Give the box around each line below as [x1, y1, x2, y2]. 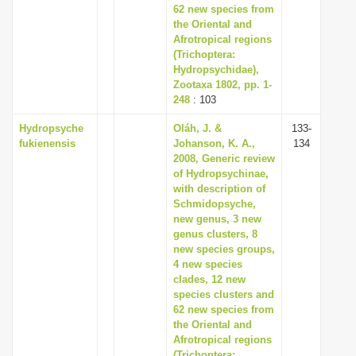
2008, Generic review [173, 153, 275, 164]
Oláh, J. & [173, 122, 222, 134]
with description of [173, 183, 265, 195]
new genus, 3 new [173, 213, 261, 225]
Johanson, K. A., [173, 137, 255, 149]
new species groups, [173, 243, 275, 255]
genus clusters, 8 [173, 228, 257, 240]
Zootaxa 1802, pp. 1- [173, 79, 272, 91]
